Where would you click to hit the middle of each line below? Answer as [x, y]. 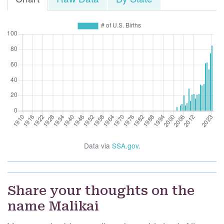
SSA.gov [125, 146]
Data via [98, 146]
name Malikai [53, 206]
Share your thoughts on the [101, 191]
